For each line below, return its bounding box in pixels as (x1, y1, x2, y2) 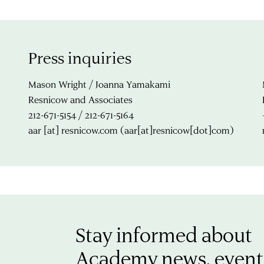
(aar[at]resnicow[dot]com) (118, 123, 234, 136)
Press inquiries (28, 47, 131, 68)
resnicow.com (61, 123, 118, 136)
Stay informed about (75, 221, 252, 247)
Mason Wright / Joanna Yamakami (28, 77, 170, 90)
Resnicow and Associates (28, 93, 133, 105)
